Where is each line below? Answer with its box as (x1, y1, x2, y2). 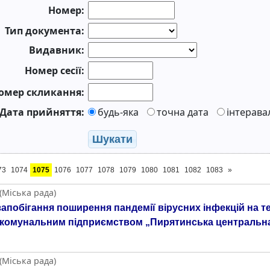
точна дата (157, 105, 209, 119)
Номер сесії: (25, 64, 84, 77)
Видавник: (29, 43, 84, 57)
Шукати (92, 133, 133, 145)
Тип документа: (5, 24, 84, 37)
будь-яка (98, 105, 139, 119)
